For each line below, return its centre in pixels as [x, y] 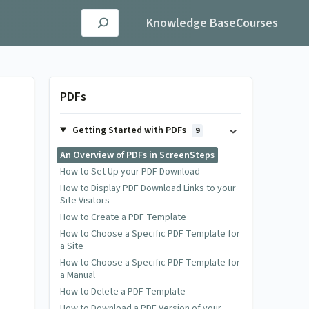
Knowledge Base [191, 23]
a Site [72, 246]
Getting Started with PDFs [129, 130]
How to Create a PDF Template [123, 217]
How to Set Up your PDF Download [130, 172]
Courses [257, 23]
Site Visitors [85, 201]
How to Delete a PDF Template [123, 292]
